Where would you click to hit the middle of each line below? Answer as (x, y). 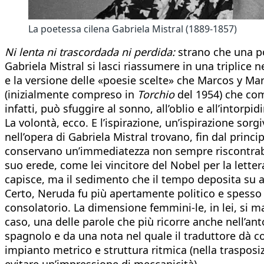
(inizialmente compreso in (71, 94)
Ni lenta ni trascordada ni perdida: (90, 52)
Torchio (156, 94)
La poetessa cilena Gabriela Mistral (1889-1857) (133, 29)
